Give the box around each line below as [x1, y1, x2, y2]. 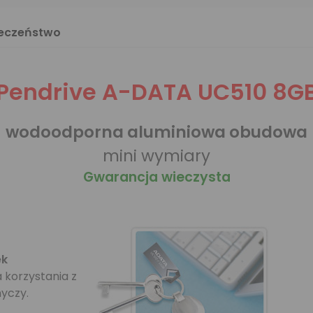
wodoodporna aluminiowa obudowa [6, 121, 307, 143]
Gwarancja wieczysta [82, 168, 231, 187]
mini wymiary [103, 145, 210, 167]
